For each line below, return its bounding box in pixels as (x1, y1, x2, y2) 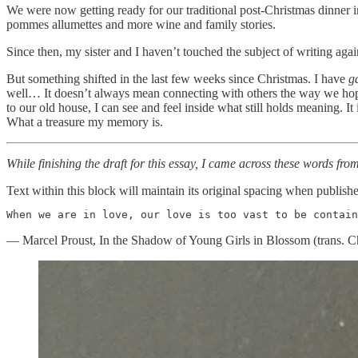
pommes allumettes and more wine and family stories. (6, 17, 276, 31)
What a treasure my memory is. (6, 114, 163, 129)
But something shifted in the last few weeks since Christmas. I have (6, 71, 348, 86)
